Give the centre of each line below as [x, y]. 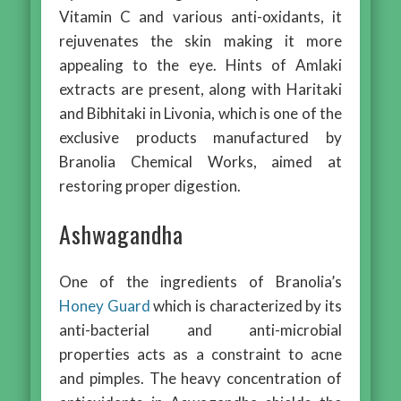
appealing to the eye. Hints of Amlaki [200, 64]
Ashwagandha [122, 234]
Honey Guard [105, 305]
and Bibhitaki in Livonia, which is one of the [200, 113]
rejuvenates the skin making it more [200, 40]
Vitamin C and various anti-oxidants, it [200, 16]
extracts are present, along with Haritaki [200, 89]
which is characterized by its [246, 305]
